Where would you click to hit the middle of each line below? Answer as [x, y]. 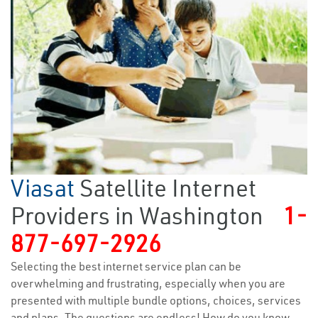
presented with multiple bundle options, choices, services [156, 301]
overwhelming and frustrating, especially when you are [148, 284]
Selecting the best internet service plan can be [126, 267]
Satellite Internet [168, 188]
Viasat [45, 188]
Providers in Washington [137, 216]
